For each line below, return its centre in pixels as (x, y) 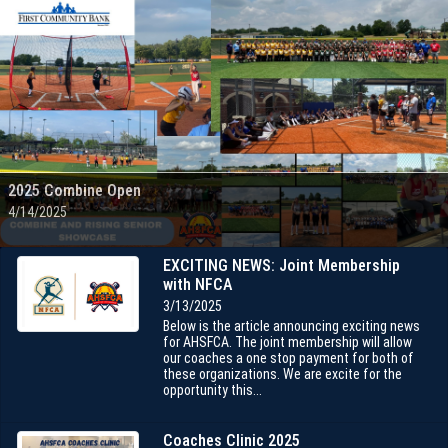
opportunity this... (212, 390)
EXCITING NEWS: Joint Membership (281, 265)
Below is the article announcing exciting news (291, 326)
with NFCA (197, 284)
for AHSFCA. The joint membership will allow (287, 342)
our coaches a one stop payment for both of (288, 358)
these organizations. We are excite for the (282, 374)
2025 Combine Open (74, 190)
